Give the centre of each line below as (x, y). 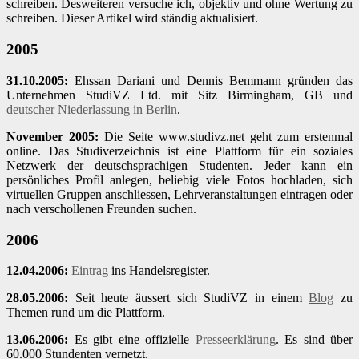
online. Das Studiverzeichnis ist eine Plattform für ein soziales (179, 151)
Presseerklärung (235, 340)
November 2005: (52, 136)
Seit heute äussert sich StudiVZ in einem (189, 298)
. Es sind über (314, 340)
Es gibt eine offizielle (132, 340)
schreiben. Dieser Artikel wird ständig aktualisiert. (132, 18)
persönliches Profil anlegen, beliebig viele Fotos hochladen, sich (179, 179)
